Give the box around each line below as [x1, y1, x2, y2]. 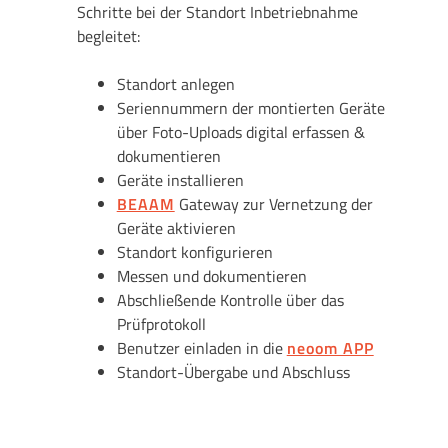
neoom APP [286, 335, 374, 360]
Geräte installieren [116, 167, 252, 192]
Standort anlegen [116, 71, 235, 96]
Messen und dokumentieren [116, 263, 307, 288]
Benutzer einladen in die [116, 335, 287, 360]
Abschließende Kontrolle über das [116, 287, 344, 312]
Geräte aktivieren [116, 215, 236, 240]
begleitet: [76, 23, 148, 48]
